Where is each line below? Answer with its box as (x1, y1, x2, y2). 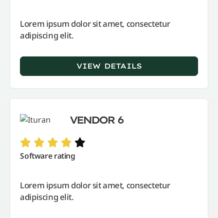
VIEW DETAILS (76, 61, 142, 71)
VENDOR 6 (69, 113, 123, 126)
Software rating (20, 150, 75, 162)
